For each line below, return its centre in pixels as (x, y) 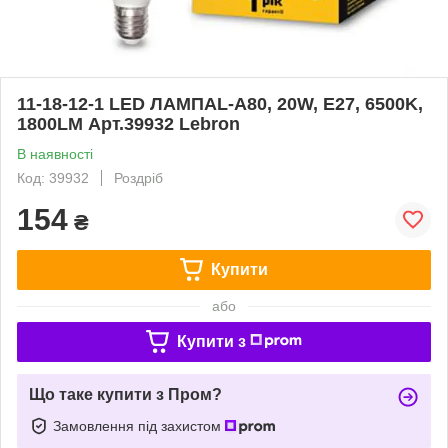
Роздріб (138, 177)
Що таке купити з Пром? (125, 394)
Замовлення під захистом (139, 425)
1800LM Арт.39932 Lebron (128, 123)
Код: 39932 (53, 177)
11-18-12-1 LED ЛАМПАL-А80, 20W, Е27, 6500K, (220, 103)
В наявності (55, 153)
